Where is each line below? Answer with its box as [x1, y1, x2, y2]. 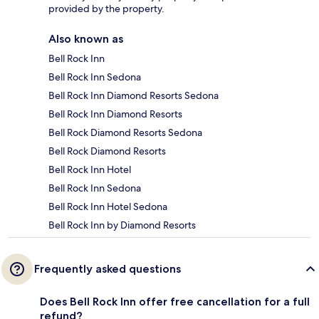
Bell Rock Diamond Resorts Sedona [48, 126, 202, 140]
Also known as [48, 32, 123, 46]
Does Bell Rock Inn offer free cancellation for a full [40, 295, 310, 309]
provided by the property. [48, 2, 164, 16]
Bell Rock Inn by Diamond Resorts [48, 219, 196, 232]
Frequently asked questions [34, 262, 181, 276]
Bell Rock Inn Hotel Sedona [48, 200, 167, 214]
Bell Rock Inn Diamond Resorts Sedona [48, 89, 219, 103]
